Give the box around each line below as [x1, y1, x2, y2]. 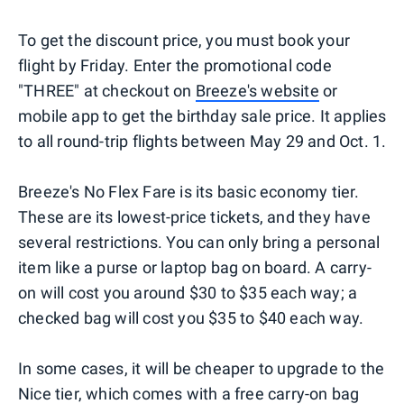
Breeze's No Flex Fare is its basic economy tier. [18, 181, 360, 201]
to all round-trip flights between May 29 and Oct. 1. [18, 131, 387, 151]
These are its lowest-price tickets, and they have [18, 207, 371, 226]
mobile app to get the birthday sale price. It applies [18, 106, 387, 125]
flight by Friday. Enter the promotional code [18, 55, 332, 75]
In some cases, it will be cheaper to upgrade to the [18, 358, 385, 378]
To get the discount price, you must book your [18, 30, 351, 50]
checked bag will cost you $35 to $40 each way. [18, 308, 364, 327]
